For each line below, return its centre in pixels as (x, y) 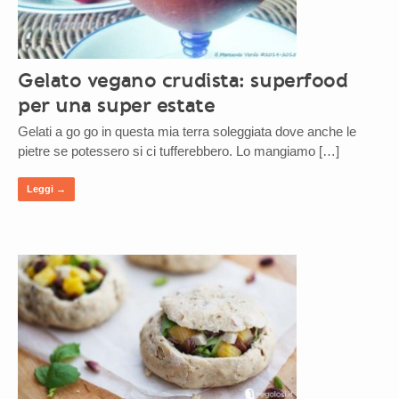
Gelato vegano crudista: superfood (183, 81)
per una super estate (117, 106)
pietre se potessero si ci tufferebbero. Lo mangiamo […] (179, 151)
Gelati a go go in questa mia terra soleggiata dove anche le (187, 132)
